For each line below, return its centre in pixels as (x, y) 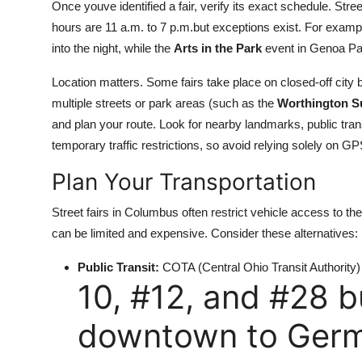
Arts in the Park (218, 48)
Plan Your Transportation (184, 182)
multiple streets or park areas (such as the (164, 103)
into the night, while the (113, 48)
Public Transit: (118, 267)
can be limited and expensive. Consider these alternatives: (205, 233)
